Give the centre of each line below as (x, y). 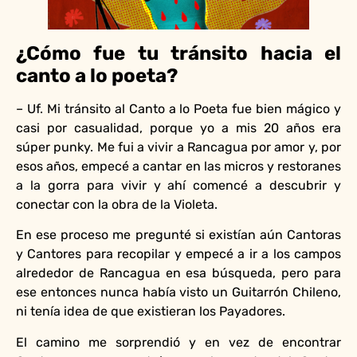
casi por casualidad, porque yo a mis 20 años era (178, 127)
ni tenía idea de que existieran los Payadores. (152, 312)
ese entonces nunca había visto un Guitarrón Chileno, (178, 292)
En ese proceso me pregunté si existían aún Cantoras (178, 235)
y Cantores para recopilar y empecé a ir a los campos (178, 254)
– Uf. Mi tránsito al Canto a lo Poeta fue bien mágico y (178, 108)
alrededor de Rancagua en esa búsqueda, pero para (178, 273)
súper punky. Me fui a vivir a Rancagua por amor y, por (178, 147)
